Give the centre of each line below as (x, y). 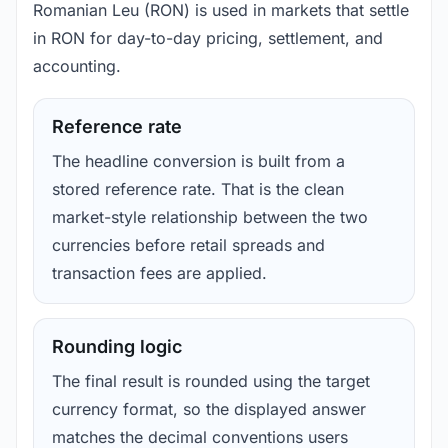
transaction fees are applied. (159, 273)
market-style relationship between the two (210, 217)
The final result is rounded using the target (211, 381)
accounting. (77, 66)
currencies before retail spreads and (188, 245)
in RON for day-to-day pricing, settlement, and (208, 38)
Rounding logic (117, 347)
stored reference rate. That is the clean (198, 189)
